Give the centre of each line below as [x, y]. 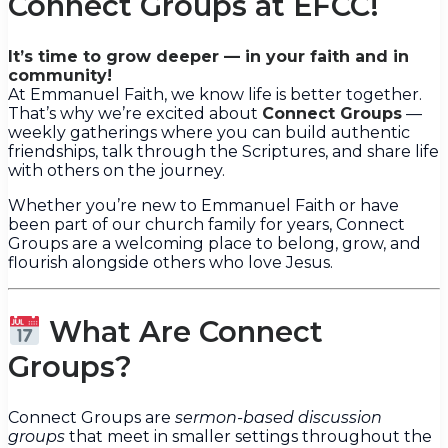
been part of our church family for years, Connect [206, 225]
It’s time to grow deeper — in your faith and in [208, 57]
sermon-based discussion [278, 418]
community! [60, 76]
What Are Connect [182, 332]
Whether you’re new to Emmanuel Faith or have [203, 206]
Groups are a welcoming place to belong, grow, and [214, 244]
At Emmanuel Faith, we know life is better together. [215, 95]
